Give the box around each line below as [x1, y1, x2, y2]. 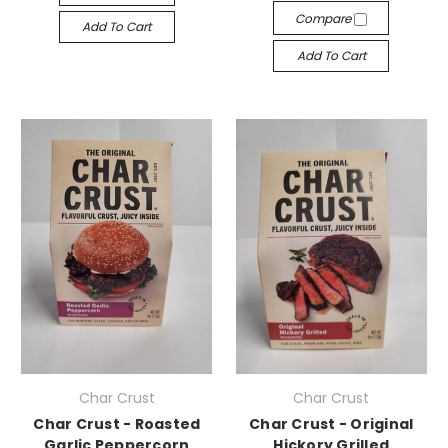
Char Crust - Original [249, 414, 414, 434]
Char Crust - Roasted [33, 414, 201, 434]
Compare [295, 9, 355, 27]
